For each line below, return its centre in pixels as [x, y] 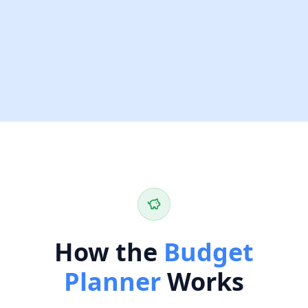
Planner [112, 282]
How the [106, 252]
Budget [209, 252]
